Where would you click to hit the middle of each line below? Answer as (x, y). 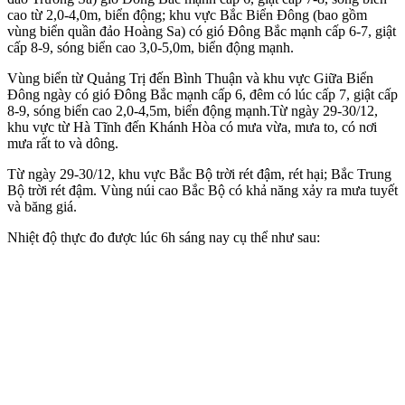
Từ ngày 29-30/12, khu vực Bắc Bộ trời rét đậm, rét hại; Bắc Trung (199, 174)
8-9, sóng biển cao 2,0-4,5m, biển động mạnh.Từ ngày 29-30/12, (193, 110)
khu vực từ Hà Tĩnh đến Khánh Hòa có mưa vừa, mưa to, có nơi (192, 127)
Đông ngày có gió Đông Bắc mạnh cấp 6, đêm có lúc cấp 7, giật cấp (202, 94)
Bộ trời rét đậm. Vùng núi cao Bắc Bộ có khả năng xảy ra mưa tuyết (202, 190)
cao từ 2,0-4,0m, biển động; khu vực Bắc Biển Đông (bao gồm (187, 14)
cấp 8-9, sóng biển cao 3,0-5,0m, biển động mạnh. (151, 47)
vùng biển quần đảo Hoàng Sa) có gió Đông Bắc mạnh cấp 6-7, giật (202, 31)
